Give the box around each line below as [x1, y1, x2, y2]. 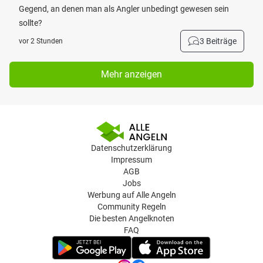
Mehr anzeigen [101, 69, 162, 80]
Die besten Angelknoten [89, 214, 174, 223]
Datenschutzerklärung [91, 143, 172, 153]
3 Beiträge [200, 36, 237, 46]
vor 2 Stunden [19, 37, 63, 45]
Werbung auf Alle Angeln [87, 190, 176, 200]
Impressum [111, 155, 152, 164]
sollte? [19, 18, 42, 28]
